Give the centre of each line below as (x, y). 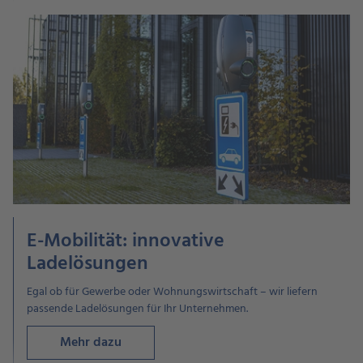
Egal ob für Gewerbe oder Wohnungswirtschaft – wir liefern (172, 293)
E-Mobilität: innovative (126, 242)
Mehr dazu (91, 343)
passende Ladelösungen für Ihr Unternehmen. (137, 310)
